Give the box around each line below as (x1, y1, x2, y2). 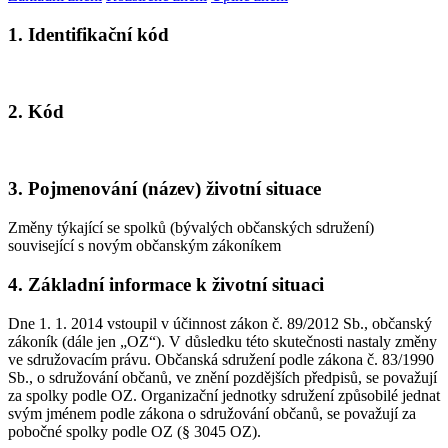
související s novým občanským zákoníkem (8, 237, 281, 255)
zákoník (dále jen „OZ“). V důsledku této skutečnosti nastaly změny (8, 332, 437, 350)
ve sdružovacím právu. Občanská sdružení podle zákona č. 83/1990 (8, 350, 434, 368)
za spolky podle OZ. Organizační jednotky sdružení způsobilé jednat (8, 386, 440, 404)
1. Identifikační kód (8, 23, 169, 45)
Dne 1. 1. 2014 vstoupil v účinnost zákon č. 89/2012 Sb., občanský (8, 314, 432, 332)
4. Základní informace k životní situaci (8, 273, 324, 295)
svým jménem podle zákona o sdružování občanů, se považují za (8, 404, 416, 422)
